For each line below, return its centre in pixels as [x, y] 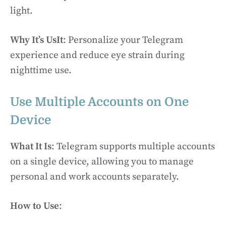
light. [21, 11]
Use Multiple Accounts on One [99, 102]
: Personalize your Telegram [123, 40]
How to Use [35, 206]
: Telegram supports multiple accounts [133, 146]
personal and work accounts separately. [95, 177]
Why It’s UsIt [37, 40]
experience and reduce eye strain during [97, 55]
